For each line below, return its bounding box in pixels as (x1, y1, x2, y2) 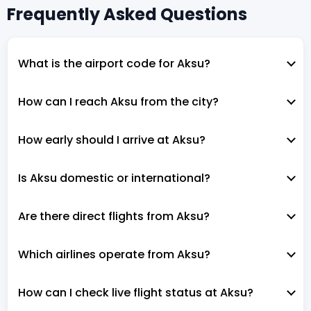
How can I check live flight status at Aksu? (18, 284, 253, 301)
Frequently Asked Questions (7, 2, 247, 26)
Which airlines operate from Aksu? (18, 246, 210, 262)
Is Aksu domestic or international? (18, 169, 210, 186)
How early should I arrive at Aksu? (18, 131, 205, 148)
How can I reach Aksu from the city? (18, 93, 219, 110)
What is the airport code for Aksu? (18, 55, 210, 72)
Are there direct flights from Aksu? (18, 208, 210, 224)
